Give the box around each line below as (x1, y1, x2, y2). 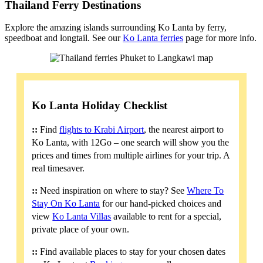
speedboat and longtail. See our (5, 33, 123, 43)
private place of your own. (32, 224, 130, 235)
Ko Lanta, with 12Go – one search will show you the (32, 137, 230, 148)
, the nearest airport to (144, 124, 224, 135)
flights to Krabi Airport (59, 124, 144, 135)
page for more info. (183, 33, 257, 43)
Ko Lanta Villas (52, 211, 112, 222)
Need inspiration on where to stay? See (38, 186, 187, 196)
